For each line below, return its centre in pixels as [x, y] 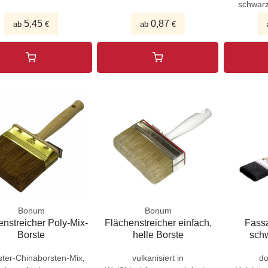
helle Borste [158, 234]
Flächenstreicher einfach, [158, 223]
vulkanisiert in [158, 258]
